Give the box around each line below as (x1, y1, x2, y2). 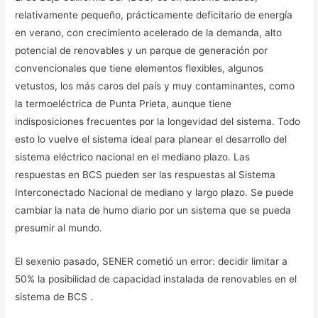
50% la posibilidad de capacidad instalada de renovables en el (15, 273, 297, 285)
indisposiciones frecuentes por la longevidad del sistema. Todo (15, 116, 301, 128)
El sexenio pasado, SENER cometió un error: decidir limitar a (15, 256, 288, 268)
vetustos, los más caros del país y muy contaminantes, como (15, 80, 295, 92)
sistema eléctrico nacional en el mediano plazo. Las (15, 151, 251, 163)
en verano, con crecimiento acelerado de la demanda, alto (15, 27, 283, 39)
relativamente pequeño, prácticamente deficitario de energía (15, 9, 293, 21)
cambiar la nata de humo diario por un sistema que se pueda (15, 204, 292, 216)
